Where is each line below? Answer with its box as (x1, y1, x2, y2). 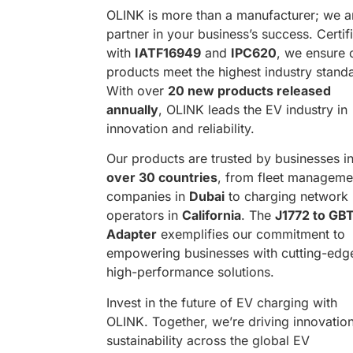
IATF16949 (135, 45, 201, 61)
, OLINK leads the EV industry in (158, 102, 347, 118)
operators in (106, 207, 182, 224)
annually (106, 102, 158, 118)
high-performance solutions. (106, 264, 274, 281)
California (182, 207, 241, 224)
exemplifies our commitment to (157, 226, 345, 243)
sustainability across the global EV (106, 332, 310, 348)
